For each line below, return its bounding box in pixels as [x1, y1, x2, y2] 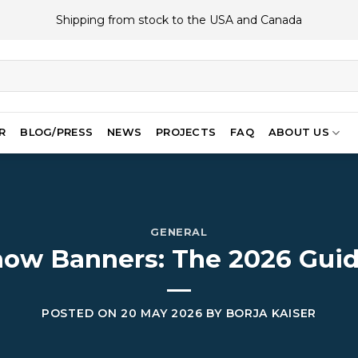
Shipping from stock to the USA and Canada [56, 13, 302, 27]
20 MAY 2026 [121, 305, 203, 320]
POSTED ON [42, 305, 121, 320]
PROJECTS [156, 126, 217, 138]
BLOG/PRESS [20, 126, 93, 138]
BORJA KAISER [225, 305, 316, 320]
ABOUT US [268, 126, 329, 138]
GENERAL [150, 226, 208, 239]
